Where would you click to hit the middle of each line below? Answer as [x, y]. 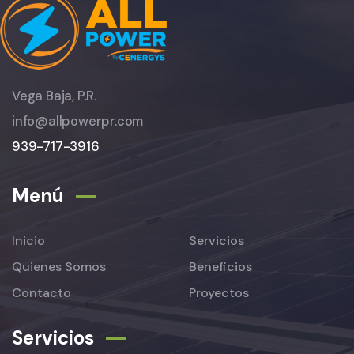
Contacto [41, 293]
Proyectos [219, 293]
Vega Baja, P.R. [54, 96]
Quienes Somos [59, 267]
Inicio [28, 241]
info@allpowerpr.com [78, 122]
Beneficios [220, 267]
